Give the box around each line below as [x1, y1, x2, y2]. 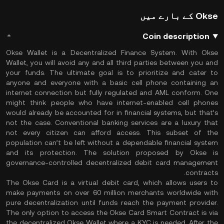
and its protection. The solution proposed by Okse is [6, 148, 218, 156]
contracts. [185, 168, 218, 176]
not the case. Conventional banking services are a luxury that [6, 118, 218, 126]
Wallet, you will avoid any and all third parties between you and [6, 58, 218, 66]
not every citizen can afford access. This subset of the [6, 128, 218, 136]
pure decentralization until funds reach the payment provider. [6, 198, 218, 206]
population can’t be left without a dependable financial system [6, 138, 218, 146]
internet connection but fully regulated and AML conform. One [6, 88, 218, 96]
